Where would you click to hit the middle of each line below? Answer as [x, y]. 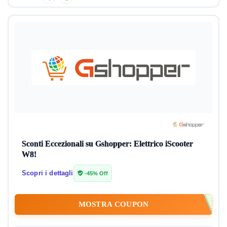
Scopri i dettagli [48, 173]
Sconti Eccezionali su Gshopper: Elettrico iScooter [107, 144]
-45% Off [95, 174]
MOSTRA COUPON [113, 204]
